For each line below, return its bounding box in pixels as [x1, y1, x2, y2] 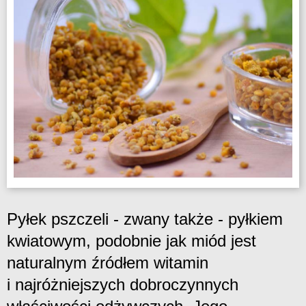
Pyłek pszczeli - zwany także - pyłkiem [7, 209, 283, 228]
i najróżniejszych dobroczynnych [7, 275, 238, 294]
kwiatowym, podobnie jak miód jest [7, 231, 256, 250]
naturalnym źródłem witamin [7, 253, 208, 272]
